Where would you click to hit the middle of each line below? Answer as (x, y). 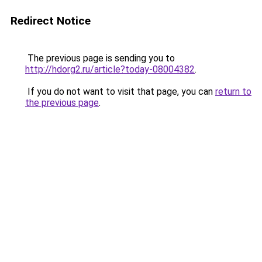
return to (233, 92)
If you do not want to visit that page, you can (120, 92)
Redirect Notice (51, 21)
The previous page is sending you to (100, 58)
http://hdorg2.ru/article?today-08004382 (110, 69)
